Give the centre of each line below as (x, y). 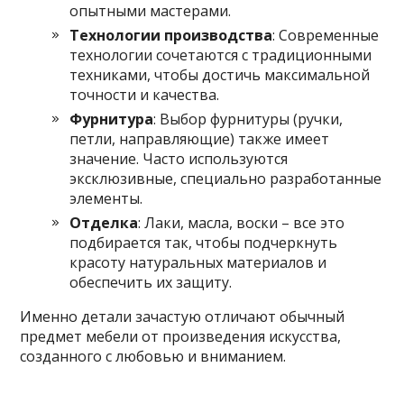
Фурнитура (112, 119)
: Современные (326, 35)
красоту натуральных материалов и (198, 262)
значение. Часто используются (179, 158)
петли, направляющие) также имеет (200, 138)
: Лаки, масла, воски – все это (242, 222)
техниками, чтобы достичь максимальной (220, 74)
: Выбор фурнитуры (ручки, (248, 119)
